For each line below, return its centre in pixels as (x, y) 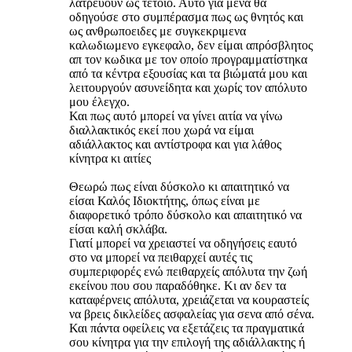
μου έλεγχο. (99, 101)
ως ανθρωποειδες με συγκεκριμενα (158, 31)
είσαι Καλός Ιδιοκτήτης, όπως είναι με (165, 200)
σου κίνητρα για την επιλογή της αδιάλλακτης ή (187, 342)
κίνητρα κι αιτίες (110, 158)
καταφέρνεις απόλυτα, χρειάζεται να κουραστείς (189, 299)
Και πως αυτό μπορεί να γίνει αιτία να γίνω (176, 115)
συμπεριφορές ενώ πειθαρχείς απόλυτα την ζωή (188, 271)
